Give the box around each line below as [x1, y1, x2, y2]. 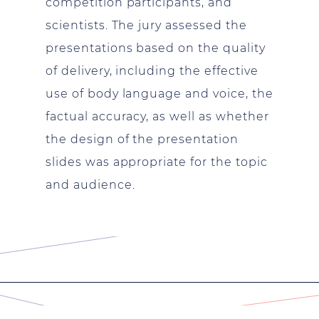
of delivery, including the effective [46, 64, 258, 78]
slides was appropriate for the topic [46, 155, 268, 169]
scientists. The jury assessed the [46, 19, 247, 32]
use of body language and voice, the [46, 87, 273, 100]
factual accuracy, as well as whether [46, 110, 269, 123]
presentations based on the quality [46, 41, 266, 55]
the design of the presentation [46, 132, 239, 146]
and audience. [46, 178, 135, 192]
